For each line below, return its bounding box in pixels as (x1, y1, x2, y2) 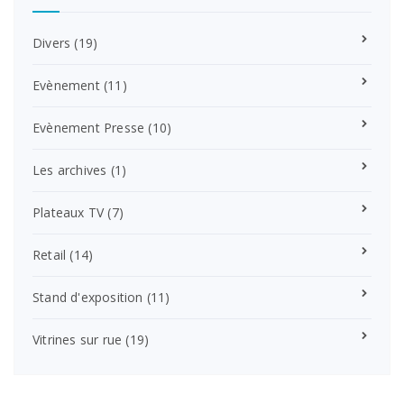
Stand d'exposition (32, 289, 143, 307)
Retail (32, 246, 67, 264)
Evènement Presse (32, 119, 145, 137)
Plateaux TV (32, 204, 105, 222)
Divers (32, 34, 71, 52)
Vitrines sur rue (32, 331, 123, 349)
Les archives (32, 161, 107, 179)
